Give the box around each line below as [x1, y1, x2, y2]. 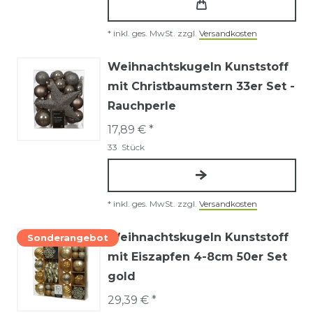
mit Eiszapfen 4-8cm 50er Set [108, 249, 287, 263]
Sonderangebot [27, 231, 108, 243]
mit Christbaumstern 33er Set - [108, 79, 295, 93]
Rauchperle [108, 99, 176, 112]
